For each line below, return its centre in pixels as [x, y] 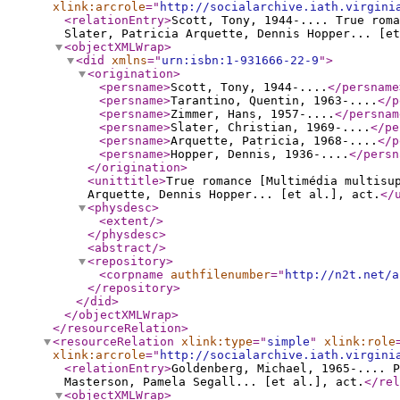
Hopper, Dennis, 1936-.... [260, 154]
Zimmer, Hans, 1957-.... [253, 114]
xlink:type [217, 342]
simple [288, 342]
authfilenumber [221, 275]
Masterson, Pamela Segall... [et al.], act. [214, 382]
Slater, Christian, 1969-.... [271, 127]
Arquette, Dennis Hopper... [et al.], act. [234, 194]
